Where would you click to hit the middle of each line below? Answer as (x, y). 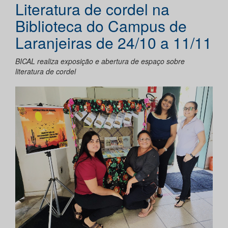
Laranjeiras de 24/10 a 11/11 (113, 43)
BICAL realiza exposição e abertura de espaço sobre (100, 61)
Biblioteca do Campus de (101, 26)
